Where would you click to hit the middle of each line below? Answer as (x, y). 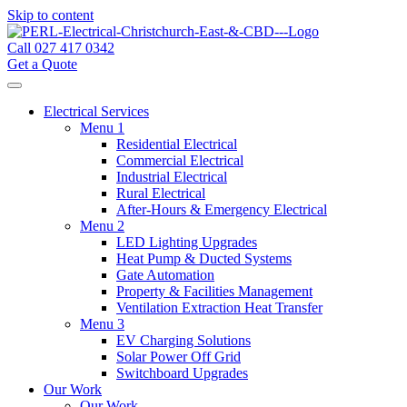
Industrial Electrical (172, 177)
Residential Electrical (177, 144)
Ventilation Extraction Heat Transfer (219, 308)
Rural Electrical (161, 193)
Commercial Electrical (180, 160)
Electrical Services (96, 111)
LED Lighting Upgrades (187, 242)
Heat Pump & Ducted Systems (204, 258)
